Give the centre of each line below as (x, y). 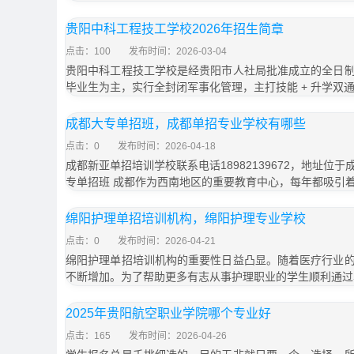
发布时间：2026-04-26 (178, 336)
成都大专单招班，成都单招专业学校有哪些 (186, 124)
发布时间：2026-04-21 (167, 241)
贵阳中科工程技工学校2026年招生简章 (175, 29)
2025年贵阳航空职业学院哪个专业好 (168, 313)
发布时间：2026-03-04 (178, 51)
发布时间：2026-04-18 (167, 146)
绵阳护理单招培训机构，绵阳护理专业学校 (186, 218)
